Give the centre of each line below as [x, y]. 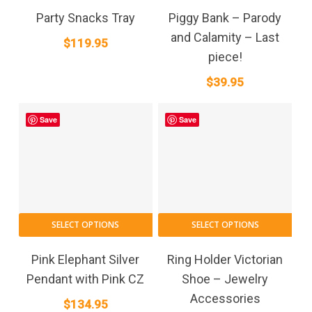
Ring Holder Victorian [225, 260]
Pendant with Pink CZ [86, 279]
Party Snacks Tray [85, 18]
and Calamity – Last [225, 38]
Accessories [225, 299]
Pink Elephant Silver [86, 260]
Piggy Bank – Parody [225, 18]
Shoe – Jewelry [225, 279]
